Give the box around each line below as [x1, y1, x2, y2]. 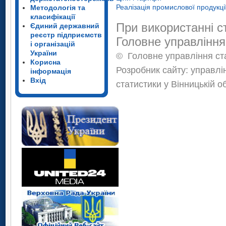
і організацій [30, 40, 75, 48]
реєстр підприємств [30, 31, 102, 39]
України [30, 49, 57, 57]
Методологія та [30, 4, 85, 12]
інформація [30, 67, 71, 75]
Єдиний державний [30, 22, 99, 30]
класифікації [30, 13, 75, 21]
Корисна [30, 58, 61, 66]
